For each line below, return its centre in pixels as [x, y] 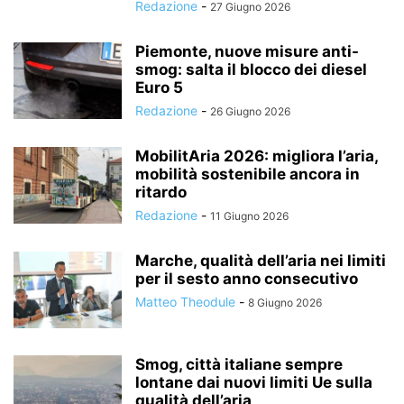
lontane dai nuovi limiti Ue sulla [254, 382]
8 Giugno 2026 [285, 303]
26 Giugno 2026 [250, 111]
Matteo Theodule [185, 302]
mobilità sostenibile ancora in [248, 174]
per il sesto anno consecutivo [247, 279]
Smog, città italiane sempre [239, 364]
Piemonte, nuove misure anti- [247, 51]
